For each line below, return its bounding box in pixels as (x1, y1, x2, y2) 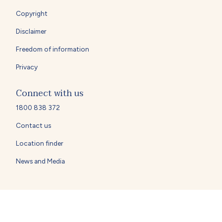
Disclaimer (16, 27, 47, 35)
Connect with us (16, 86, 83, 101)
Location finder (16, 139, 63, 148)
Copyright (16, 9, 48, 17)
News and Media (16, 157, 65, 166)
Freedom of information (16, 45, 89, 53)
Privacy (16, 62, 38, 71)
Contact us (16, 121, 51, 130)
